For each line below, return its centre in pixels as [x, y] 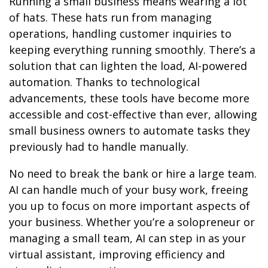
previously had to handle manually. [99, 147]
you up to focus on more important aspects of [130, 206]
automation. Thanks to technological [104, 82]
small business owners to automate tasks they [130, 131]
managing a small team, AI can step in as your [127, 238]
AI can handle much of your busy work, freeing [129, 190]
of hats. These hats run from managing [110, 18]
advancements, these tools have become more [129, 98]
